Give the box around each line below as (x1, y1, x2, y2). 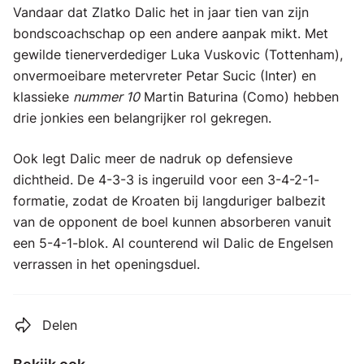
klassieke (13, 89, 73, 105)
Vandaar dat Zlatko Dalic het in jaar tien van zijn (13, 4, 309, 20)
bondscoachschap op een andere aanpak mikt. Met (13, 25, 328, 41)
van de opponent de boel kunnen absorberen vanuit (13, 214, 331, 230)
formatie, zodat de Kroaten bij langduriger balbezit (13, 193, 326, 209)
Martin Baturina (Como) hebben (140, 89, 339, 105)
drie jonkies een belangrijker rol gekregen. (13, 110, 271, 126)
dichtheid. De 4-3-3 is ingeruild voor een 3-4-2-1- (13, 171, 319, 188)
